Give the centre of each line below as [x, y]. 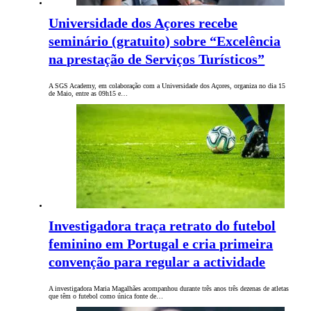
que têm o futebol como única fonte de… [106, 296]
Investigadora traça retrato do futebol [162, 226]
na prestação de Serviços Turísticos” [157, 59]
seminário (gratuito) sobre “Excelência [165, 41]
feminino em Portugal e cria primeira [161, 244]
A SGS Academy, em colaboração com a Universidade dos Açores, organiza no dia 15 [167, 86]
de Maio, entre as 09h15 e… [89, 94]
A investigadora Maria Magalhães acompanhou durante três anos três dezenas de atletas [169, 289]
